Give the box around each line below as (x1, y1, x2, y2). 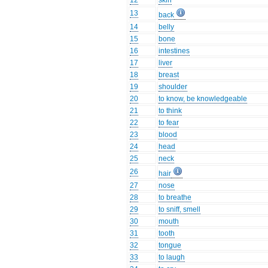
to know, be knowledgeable (159, 95, 248, 103)
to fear (159, 118, 179, 127)
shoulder (159, 83, 188, 92)
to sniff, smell (159, 205, 201, 214)
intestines (159, 47, 190, 56)
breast (159, 71, 179, 80)
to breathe (159, 193, 192, 202)
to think (159, 106, 182, 115)
